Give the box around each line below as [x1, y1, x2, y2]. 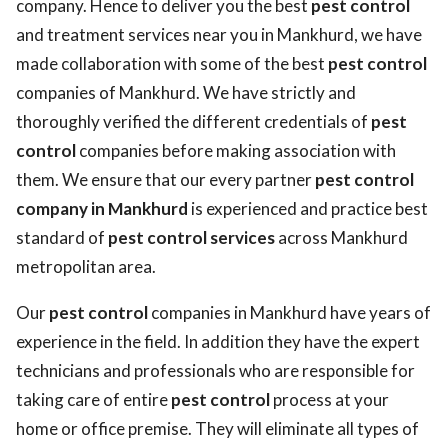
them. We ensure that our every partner [16, 169, 315, 190]
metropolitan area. [16, 256, 156, 277]
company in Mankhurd [16, 198, 188, 219]
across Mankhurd [275, 227, 408, 248]
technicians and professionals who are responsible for [16, 360, 415, 381]
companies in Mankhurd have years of [148, 302, 431, 323]
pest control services [108, 227, 275, 248]
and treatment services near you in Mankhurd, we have [16, 24, 422, 45]
